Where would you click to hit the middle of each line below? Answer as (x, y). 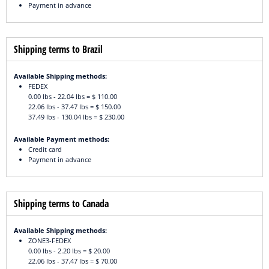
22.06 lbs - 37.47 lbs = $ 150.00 (74, 107)
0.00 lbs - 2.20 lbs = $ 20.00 (69, 251)
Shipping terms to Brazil (58, 50)
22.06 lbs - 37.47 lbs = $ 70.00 (73, 261)
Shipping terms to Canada (61, 204)
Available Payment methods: (62, 139)
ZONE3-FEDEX (50, 241)
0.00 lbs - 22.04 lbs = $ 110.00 (73, 97)
